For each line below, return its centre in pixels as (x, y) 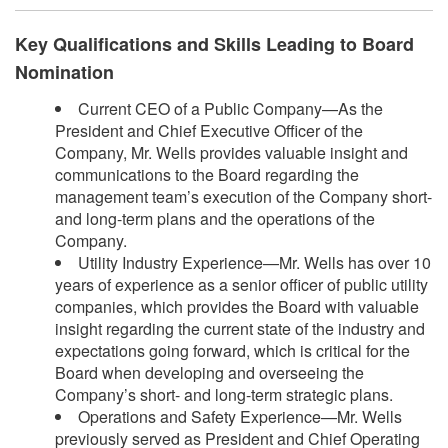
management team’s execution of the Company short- (243, 196)
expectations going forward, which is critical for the (232, 350)
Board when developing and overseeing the (209, 372)
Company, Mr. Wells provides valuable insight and (231, 152)
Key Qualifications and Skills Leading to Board (214, 43)
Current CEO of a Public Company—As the (230, 108)
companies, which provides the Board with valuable (237, 306)
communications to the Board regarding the (207, 174)
